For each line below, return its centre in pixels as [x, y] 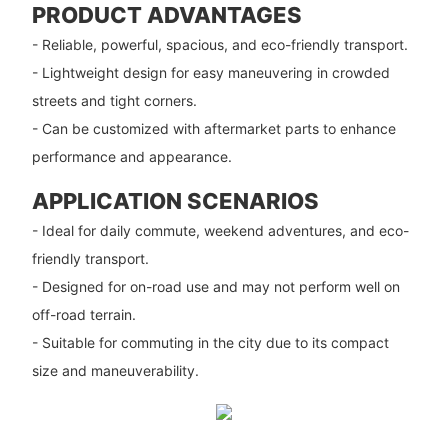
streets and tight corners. [114, 100]
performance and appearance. [131, 156]
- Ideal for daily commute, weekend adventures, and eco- [220, 231]
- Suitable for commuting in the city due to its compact [210, 343]
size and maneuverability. [115, 371]
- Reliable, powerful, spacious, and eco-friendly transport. [219, 44]
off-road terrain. [83, 315]
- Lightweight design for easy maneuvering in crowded [210, 72]
